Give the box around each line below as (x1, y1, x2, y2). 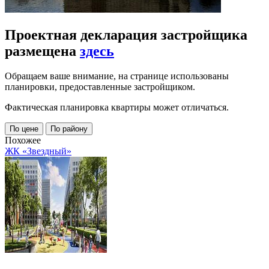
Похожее (5, 135, 41, 146)
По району (50, 124, 88, 134)
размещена (5, 43, 80, 59)
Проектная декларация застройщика (5, 26, 247, 43)
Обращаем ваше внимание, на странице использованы (5, 71, 229, 82)
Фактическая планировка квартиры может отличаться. (5, 102, 229, 113)
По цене (10, 124, 38, 134)
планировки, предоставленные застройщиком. (5, 82, 195, 92)
